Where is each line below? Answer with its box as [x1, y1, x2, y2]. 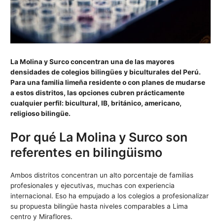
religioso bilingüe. [10, 109, 71, 117]
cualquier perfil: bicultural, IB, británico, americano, [10, 99, 182, 107]
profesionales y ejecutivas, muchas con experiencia [10, 181, 175, 189]
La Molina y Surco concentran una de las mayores [10, 57, 175, 66]
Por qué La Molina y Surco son [10, 129, 188, 145]
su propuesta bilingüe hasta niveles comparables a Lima [10, 202, 188, 210]
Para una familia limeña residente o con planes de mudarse [10, 78, 206, 86]
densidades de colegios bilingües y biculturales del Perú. [10, 68, 201, 76]
